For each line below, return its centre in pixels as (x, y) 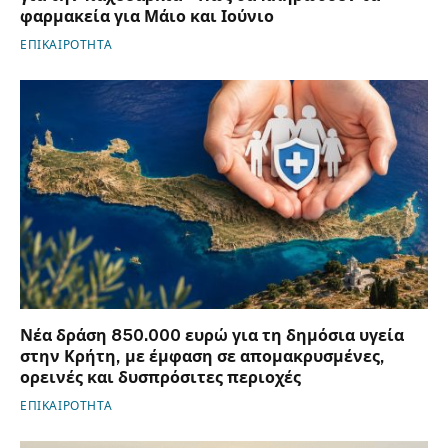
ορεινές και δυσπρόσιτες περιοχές (160, 378)
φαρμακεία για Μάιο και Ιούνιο (147, 16)
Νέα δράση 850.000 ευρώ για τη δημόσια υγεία (212, 336)
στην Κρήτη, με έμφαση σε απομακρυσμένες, (202, 357)
